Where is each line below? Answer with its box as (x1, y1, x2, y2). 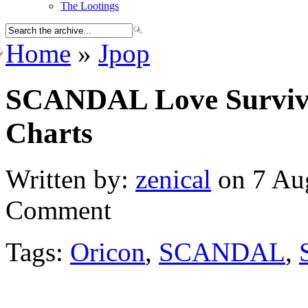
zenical (135, 164, 211, 194)
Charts (5, 116, 93, 149)
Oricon (70, 236, 145, 267)
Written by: (5, 164, 135, 194)
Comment (5, 195, 111, 225)
